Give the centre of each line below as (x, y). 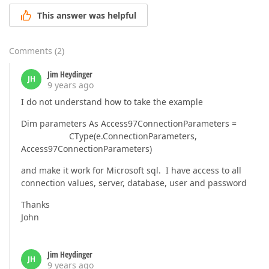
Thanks (35, 205)
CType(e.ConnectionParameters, (109, 136)
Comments (31, 51)
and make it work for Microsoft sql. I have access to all (131, 171)
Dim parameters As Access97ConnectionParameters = (129, 124)
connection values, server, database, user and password (134, 183)
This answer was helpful (87, 16)
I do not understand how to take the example (112, 102)
